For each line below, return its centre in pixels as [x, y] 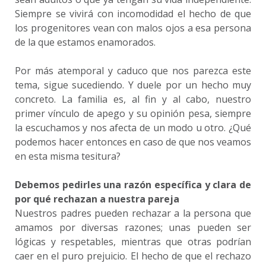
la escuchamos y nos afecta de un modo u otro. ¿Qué [133, 128]
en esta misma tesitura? [68, 156]
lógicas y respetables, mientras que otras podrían [133, 242]
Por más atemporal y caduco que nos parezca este [133, 71]
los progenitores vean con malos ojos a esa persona [133, 28]
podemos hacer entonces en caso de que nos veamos [133, 142]
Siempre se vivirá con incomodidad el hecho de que [133, 14]
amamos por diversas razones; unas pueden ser [133, 227]
